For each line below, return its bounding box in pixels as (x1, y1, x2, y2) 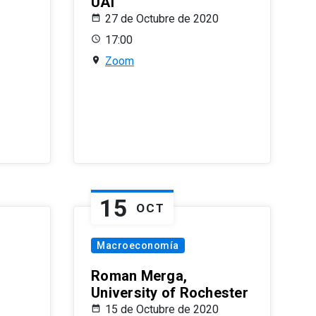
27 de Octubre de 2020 (105, 12, 219, 26)
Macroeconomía (97, 240, 179, 252)
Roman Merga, (91, 267, 187, 285)
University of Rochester (91, 284, 248, 302)
